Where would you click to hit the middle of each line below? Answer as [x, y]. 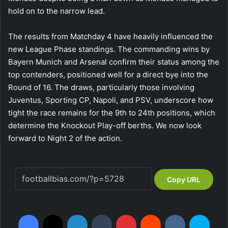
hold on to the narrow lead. [56, 11]
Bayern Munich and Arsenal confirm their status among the [114, 62]
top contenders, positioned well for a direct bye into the [108, 74]
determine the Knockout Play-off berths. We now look [105, 125]
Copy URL [183, 179]
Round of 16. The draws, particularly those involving [101, 87]
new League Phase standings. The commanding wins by [109, 49]
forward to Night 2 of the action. [65, 138]
